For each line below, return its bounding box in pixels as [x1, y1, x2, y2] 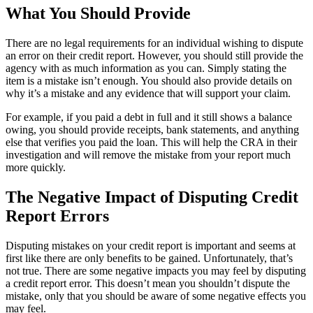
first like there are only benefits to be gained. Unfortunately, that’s [6, 252, 293, 264]
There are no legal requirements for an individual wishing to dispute [6, 36, 303, 49]
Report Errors [6, 206, 109, 225]
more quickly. [6, 161, 66, 173]
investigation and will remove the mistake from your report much [6, 148, 291, 161]
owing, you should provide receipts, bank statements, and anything [6, 123, 299, 136]
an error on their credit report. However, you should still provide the [6, 49, 303, 61]
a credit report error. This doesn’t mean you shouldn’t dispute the [6, 277, 290, 289]
